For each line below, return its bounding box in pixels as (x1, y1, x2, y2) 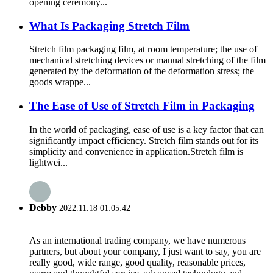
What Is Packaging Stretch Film (29, 19, 190, 32)
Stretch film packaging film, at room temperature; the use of (29, 44, 257, 55)
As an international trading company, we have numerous (29, 235, 246, 246)
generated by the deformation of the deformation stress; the (29, 66, 254, 77)
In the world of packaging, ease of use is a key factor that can (29, 124, 264, 135)
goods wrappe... (29, 77, 91, 88)
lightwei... (29, 157, 68, 168)
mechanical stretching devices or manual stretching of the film (29, 55, 266, 66)
